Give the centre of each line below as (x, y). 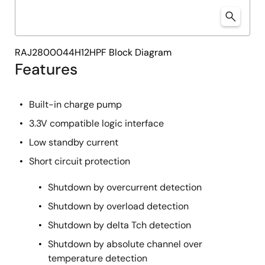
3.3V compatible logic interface (96, 123)
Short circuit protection (80, 161)
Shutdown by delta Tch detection (119, 225)
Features (46, 69)
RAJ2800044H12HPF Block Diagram (93, 52)
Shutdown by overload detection (118, 206)
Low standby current (74, 142)
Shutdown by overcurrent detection (125, 187)
